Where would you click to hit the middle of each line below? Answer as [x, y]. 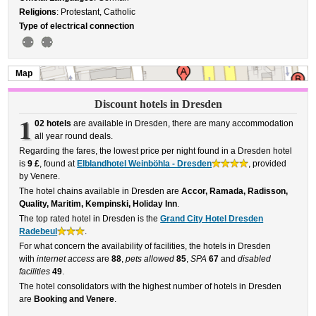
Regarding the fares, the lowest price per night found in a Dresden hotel [156, 151]
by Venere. [40, 176]
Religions [38, 12]
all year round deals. [73, 136]
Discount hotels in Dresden [158, 104]
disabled [255, 259]
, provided [268, 164]
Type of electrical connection [77, 26]
